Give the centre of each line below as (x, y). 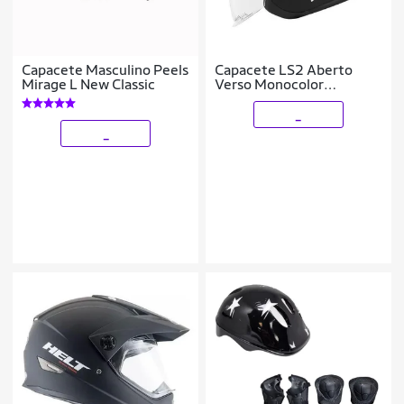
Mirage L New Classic (89, 85)
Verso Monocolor (270, 85)
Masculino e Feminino (285, 99)
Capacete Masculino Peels (106, 70)
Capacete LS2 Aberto (284, 70)
